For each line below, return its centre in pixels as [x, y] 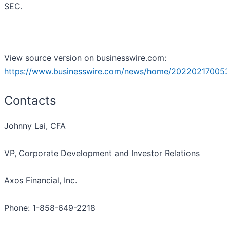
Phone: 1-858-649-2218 [50, 208]
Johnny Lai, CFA [35, 126]
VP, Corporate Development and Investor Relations [102, 153]
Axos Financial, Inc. [41, 181]
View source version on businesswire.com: [85, 58]
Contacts [30, 101]
